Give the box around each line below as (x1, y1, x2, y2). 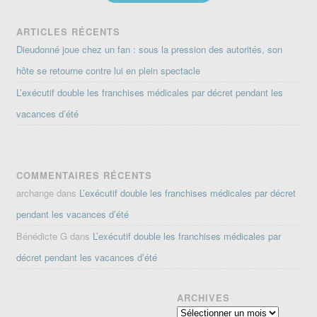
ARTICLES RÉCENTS (16, 25, 121, 39)
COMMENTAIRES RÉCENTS (16, 168, 153, 183)
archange (16, 186, 54, 200)
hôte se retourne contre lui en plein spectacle (16, 64, 201, 78)
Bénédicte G (16, 229, 68, 243)
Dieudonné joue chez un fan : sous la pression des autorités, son (16, 42, 283, 57)
